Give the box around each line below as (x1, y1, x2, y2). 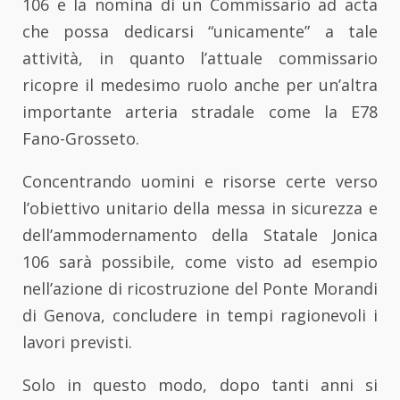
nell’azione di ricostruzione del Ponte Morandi (22, 277, 378, 299)
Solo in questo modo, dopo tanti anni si (22, 373, 378, 396)
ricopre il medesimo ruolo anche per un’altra (22, 73, 378, 96)
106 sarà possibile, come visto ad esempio (22, 250, 378, 272)
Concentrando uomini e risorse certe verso (22, 170, 378, 192)
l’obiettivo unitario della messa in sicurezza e (22, 196, 378, 219)
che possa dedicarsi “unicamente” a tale (22, 20, 378, 42)
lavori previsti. (22, 330, 132, 353)
